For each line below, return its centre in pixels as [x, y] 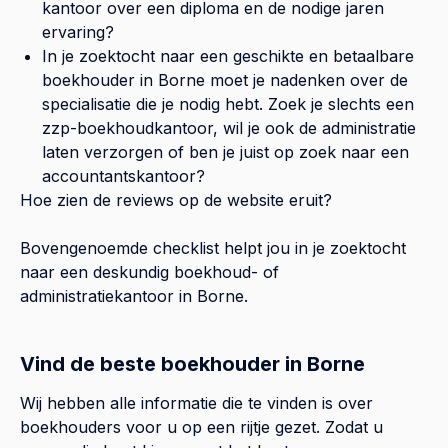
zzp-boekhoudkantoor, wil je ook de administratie [229, 127]
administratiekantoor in [108, 295]
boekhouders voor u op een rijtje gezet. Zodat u [201, 426]
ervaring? [78, 31]
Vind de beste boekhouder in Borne [192, 363]
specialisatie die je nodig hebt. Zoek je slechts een [228, 103]
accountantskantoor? [123, 175]
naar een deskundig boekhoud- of [149, 271]
